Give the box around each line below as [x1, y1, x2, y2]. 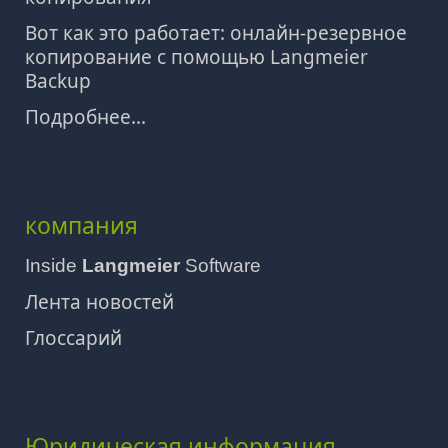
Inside [25, 255, 82, 277]
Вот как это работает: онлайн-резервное [25, 20, 407, 47]
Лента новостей [25, 289, 174, 316]
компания [25, 209, 138, 242]
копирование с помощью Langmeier [25, 44, 368, 71]
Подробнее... [25, 104, 146, 131]
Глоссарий [25, 325, 122, 352]
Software [180, 255, 261, 277]
